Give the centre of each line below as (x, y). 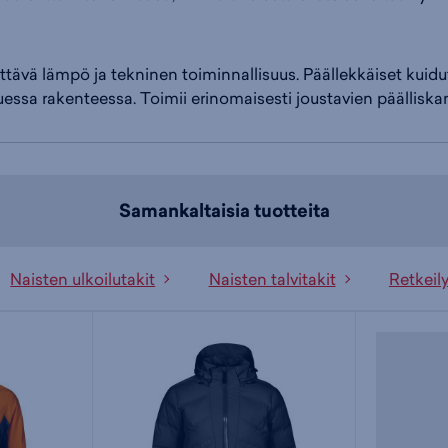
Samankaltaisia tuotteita (224, 210)
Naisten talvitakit (272, 278)
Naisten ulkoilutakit (83, 278)
